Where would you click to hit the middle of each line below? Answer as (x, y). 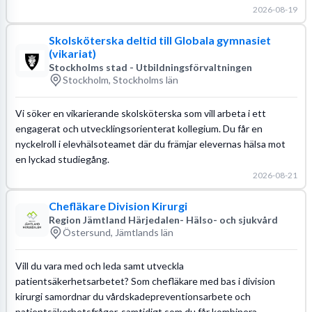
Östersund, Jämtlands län (118, 232)
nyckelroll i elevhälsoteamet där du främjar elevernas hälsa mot (150, 143)
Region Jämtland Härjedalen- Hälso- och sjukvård (163, 219)
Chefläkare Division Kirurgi (118, 205)
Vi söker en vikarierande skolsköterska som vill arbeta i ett (140, 113)
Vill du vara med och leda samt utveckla (99, 265)
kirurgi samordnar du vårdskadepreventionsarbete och (133, 296)
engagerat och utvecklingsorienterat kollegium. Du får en (139, 128)
